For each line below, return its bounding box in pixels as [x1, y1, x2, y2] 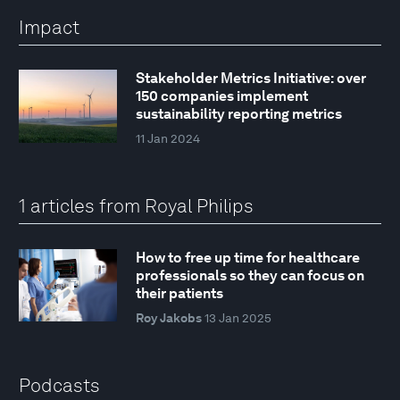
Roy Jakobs [135, 310, 202, 325]
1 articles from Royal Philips [19, 195, 254, 218]
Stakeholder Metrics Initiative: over [135, 70, 366, 87]
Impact [19, 16, 79, 38]
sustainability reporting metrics [135, 105, 342, 123]
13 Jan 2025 [204, 310, 271, 325]
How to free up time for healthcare [135, 248, 360, 266]
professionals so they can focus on [135, 266, 364, 284]
